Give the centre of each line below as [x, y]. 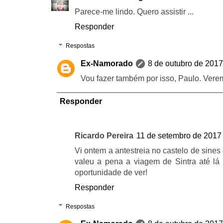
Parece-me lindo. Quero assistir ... [134, 12]
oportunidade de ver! [111, 172]
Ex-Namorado [107, 63]
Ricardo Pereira [104, 135]
